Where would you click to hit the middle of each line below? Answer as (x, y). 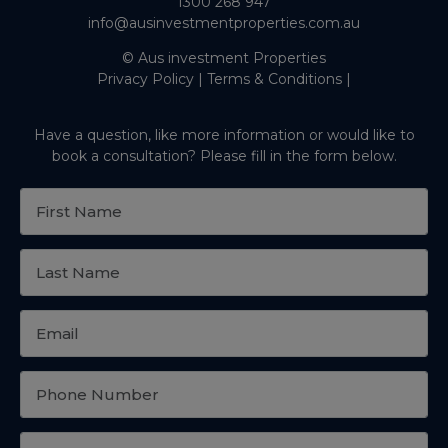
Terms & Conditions (274, 78)
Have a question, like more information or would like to (224, 134)
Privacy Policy (145, 78)
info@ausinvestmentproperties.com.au (224, 22)
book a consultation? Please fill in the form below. (224, 155)
